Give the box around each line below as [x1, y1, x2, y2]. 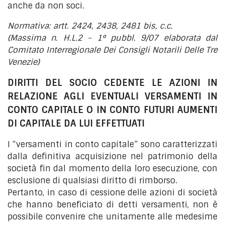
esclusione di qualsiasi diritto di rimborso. [8, 175, 177, 186]
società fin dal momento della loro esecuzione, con [8, 163, 217, 174]
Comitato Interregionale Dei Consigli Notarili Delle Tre [8, 45, 217, 55]
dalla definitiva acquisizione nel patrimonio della [8, 151, 217, 162]
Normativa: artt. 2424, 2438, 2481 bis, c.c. [8, 21, 173, 31]
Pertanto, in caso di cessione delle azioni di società [8, 187, 217, 198]
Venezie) [8, 57, 40, 67]
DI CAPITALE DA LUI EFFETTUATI [8, 118, 145, 130]
